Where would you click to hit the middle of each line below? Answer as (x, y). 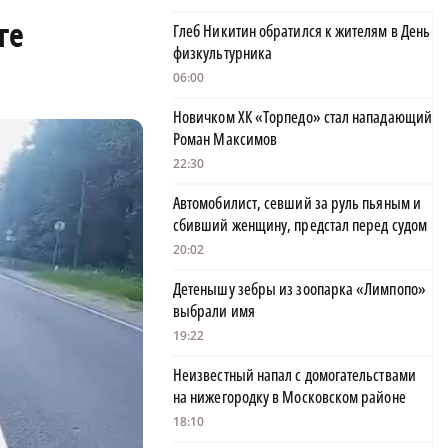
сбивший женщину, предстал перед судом (300, 225)
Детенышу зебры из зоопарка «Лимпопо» (299, 289)
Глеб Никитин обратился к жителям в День (302, 31)
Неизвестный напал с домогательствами (294, 375)
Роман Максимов (225, 139)
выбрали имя (214, 311)
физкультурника (223, 53)
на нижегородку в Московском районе (289, 397)
